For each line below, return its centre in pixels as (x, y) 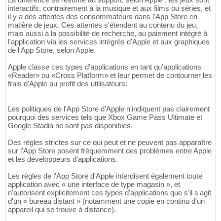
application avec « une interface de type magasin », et (94, 184)
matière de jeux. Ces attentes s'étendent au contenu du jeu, (103, 25)
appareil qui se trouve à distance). (62, 210)
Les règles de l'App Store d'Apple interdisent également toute (105, 176)
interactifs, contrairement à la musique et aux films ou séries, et (109, 8)
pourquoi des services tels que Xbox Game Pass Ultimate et (105, 117)
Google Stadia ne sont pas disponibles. (70, 126)
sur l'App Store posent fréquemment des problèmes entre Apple (110, 151)
